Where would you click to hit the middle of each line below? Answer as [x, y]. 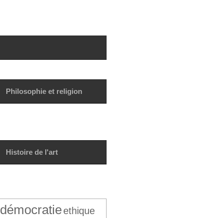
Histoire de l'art [32, 152]
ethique [79, 211]
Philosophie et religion [44, 91]
